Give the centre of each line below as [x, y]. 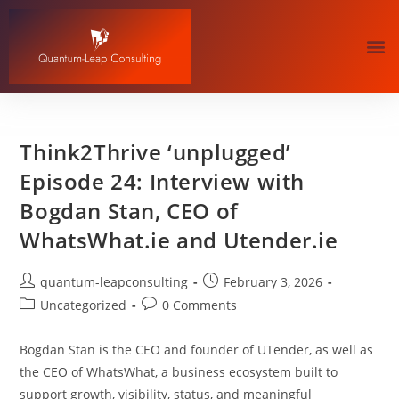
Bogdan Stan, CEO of [129, 210]
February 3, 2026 [273, 281]
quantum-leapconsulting [114, 281]
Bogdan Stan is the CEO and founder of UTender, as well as [197, 349]
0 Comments [200, 305]
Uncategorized [84, 305]
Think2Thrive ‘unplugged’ [155, 151]
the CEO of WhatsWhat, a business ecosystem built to [179, 371]
